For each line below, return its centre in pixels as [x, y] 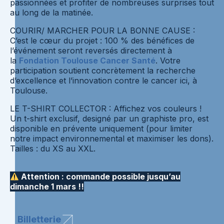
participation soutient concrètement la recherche [103, 71]
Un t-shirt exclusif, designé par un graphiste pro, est [109, 119]
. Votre [168, 61]
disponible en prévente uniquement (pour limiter [101, 129]
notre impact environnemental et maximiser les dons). [112, 139]
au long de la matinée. [51, 13]
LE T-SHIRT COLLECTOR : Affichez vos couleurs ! [106, 109]
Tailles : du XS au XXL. [53, 149]
